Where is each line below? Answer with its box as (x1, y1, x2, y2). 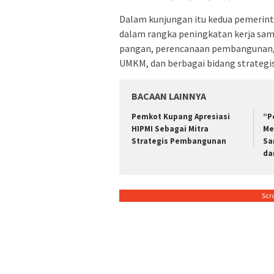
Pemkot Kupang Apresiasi (131, 111, 230, 122)
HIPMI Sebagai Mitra (131, 124, 209, 135)
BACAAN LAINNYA (131, 90, 206, 103)
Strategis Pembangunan (131, 136, 226, 147)
